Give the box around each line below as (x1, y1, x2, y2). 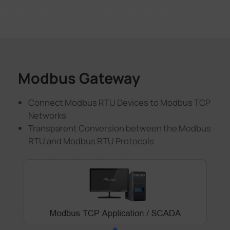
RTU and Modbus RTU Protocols (28, 135, 155, 147)
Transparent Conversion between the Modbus (28, 122, 212, 135)
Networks (28, 109, 67, 122)
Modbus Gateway (17, 68, 140, 89)
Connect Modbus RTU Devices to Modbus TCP (28, 97, 211, 109)
